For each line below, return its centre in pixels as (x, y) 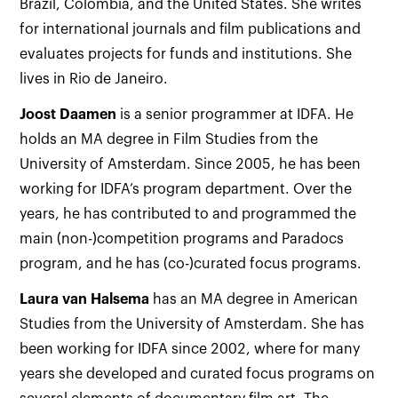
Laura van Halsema (85, 299)
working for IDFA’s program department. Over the (186, 189)
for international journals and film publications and (191, 29)
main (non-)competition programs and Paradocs (182, 239)
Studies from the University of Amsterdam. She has (192, 324)
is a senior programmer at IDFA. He (235, 115)
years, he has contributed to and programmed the (188, 214)
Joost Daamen (68, 115)
